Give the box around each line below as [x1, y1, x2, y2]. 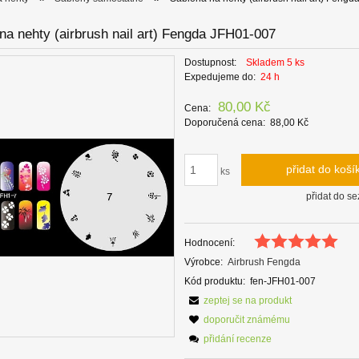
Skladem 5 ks [246, 57, 305, 69]
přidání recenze [204, 333, 272, 345]
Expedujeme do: [184, 71, 256, 83]
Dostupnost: [184, 57, 237, 69]
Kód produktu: [184, 276, 246, 288]
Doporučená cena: [184, 117, 266, 129]
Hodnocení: [184, 237, 236, 249]
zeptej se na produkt [204, 295, 292, 307]
